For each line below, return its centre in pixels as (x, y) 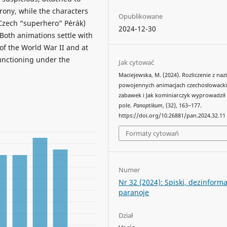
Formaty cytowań (153, 134)
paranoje (134, 192)
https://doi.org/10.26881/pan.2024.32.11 (172, 115)
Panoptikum (148, 105)
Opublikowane (141, 16)
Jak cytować (137, 62)
